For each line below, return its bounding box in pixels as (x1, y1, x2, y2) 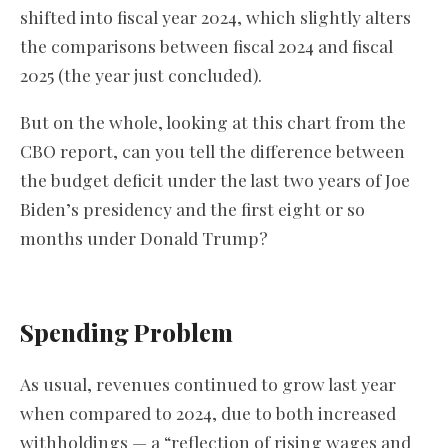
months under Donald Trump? (20, 226, 268, 250)
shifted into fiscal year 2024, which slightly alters (20, 5, 411, 29)
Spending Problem (20, 315, 233, 348)
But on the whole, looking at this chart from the (20, 110, 406, 134)
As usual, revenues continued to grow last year (20, 372, 396, 396)
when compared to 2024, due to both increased (20, 401, 396, 425)
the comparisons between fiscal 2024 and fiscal (20, 34, 393, 58)
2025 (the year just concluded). (20, 63, 262, 87)
